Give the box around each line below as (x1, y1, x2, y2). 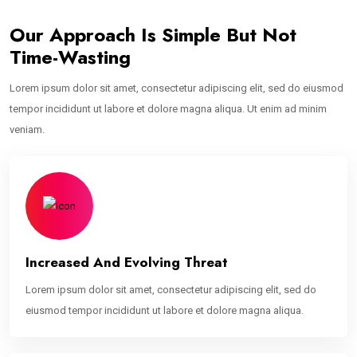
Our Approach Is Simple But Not (10, 21, 296, 49)
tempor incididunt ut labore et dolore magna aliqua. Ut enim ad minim (10, 103, 327, 116)
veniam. (10, 124, 45, 136)
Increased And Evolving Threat (25, 253, 228, 273)
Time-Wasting (10, 43, 131, 72)
